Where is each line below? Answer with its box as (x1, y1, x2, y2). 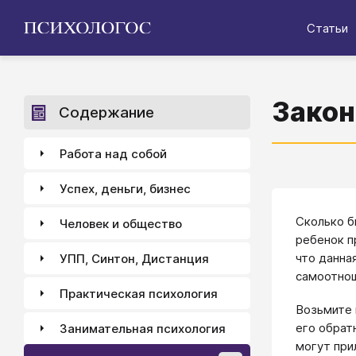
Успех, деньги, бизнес (60, 180, 191, 196)
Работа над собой (60, 145, 167, 161)
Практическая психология (60, 285, 218, 301)
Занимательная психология (60, 320, 226, 336)
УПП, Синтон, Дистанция (60, 250, 209, 266)
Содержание (59, 103, 154, 122)
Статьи (307, 20, 348, 36)
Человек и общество (60, 215, 182, 231)
